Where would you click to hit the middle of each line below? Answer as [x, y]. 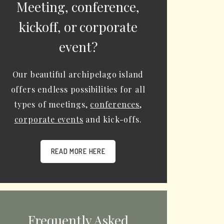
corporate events [49, 119]
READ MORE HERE [78, 151]
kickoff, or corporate [78, 27]
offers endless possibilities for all [78, 89]
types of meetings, [52, 104]
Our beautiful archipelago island [78, 74]
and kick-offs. [112, 119]
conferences [115, 104]
